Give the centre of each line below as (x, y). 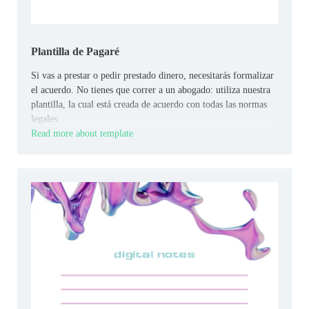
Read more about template (82, 134)
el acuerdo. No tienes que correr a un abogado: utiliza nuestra (151, 90)
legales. (46, 119)
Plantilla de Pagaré (75, 52)
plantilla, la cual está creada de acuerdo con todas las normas (149, 105)
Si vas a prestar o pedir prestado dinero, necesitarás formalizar (152, 76)
